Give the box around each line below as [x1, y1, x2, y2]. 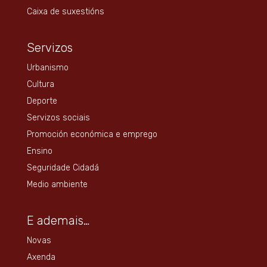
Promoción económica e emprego [26, 129, 157, 139]
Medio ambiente [26, 179, 88, 190]
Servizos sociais [26, 112, 90, 123]
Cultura [26, 79, 54, 89]
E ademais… [26, 213, 90, 228]
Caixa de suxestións [26, 6, 104, 17]
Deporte [26, 95, 57, 106]
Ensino [26, 145, 52, 156]
